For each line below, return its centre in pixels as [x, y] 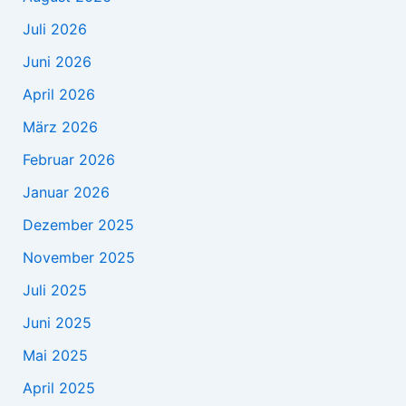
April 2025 [58, 388]
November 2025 [78, 258]
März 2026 [60, 127]
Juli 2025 [54, 290]
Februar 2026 [68, 160]
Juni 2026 [57, 62]
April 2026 [58, 95]
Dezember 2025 [78, 225]
